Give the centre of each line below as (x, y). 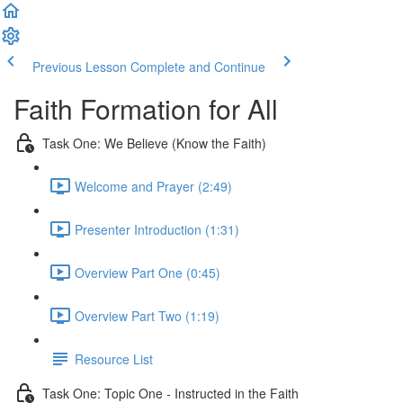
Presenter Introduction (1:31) (157, 229)
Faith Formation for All (146, 108)
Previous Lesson (80, 67)
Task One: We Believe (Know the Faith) (154, 143)
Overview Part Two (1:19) (147, 315)
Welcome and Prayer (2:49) (153, 186)
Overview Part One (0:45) (148, 272)
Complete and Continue (198, 67)
